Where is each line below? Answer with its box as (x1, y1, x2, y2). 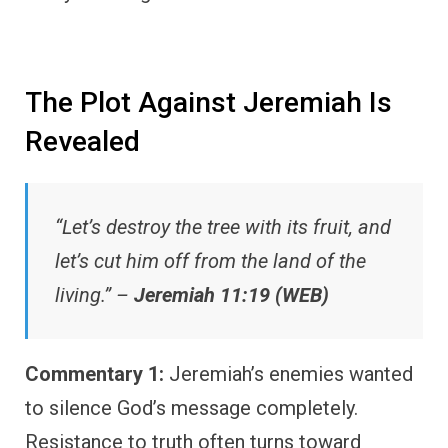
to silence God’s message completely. (25, 396, 358, 421)
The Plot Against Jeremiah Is (25, 86, 392, 120)
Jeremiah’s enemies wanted (164, 362, 413, 387)
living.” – (55, 283, 134, 308)
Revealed (25, 125, 140, 159)
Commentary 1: (25, 362, 164, 387)
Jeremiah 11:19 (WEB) (134, 283, 329, 308)
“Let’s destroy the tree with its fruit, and (55, 215, 391, 240)
